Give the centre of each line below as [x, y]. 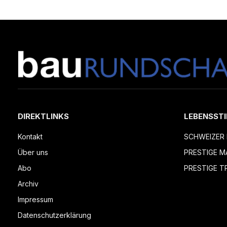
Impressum [35, 200]
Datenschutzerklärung [54, 215]
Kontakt [30, 137]
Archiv [28, 184]
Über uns [33, 153]
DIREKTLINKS [43, 117]
